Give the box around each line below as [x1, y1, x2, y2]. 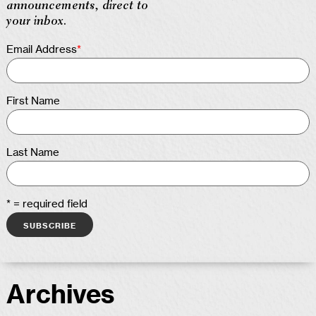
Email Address [6, 44, 77, 56]
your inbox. [6, 16, 67, 29]
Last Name [6, 147, 59, 159]
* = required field [6, 199, 87, 210]
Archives [6, 282, 114, 308]
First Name [6, 96, 60, 107]
